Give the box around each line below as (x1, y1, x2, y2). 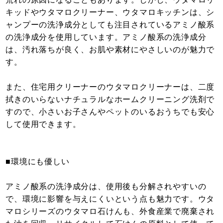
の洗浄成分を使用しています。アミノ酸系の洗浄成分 (5, 33, 207, 42)
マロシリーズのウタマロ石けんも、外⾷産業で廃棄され (5, 207, 215, 216)
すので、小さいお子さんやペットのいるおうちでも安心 (5, 108, 215, 116)
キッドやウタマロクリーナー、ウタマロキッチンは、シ (5, 8, 215, 17)
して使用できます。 (5, 120, 81, 129)
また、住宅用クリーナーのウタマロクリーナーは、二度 (5, 83, 215, 92)
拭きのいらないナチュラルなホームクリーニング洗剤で (5, 95, 215, 104)
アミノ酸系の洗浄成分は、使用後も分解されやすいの (5, 182, 207, 191)
